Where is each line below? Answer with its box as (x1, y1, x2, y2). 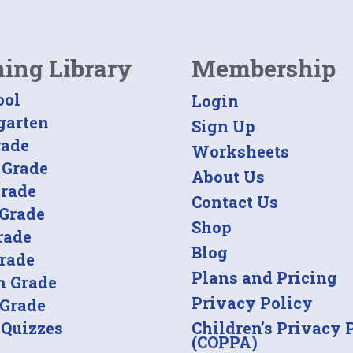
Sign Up (191, 116, 255, 137)
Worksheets (191, 141, 289, 162)
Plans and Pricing (191, 267, 337, 288)
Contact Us (191, 191, 278, 213)
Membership (191, 53, 336, 84)
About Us (191, 166, 265, 188)
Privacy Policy (191, 292, 313, 314)
